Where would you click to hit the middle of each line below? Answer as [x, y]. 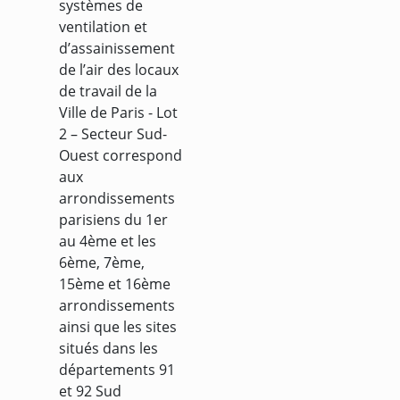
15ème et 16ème [115, 283]
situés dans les [108, 348]
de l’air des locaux [119, 69]
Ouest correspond [121, 155]
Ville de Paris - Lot [118, 112]
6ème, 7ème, [102, 262]
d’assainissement [117, 48]
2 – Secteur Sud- [113, 133]
